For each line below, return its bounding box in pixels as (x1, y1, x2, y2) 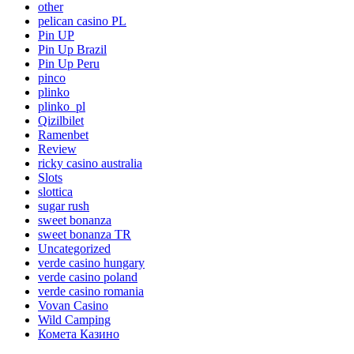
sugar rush (38, 199, 89, 213)
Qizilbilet (38, 114, 84, 128)
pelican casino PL (38, 14, 126, 28)
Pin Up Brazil (38, 43, 107, 57)
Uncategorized (38, 242, 111, 256)
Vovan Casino (38, 299, 108, 313)
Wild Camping (38, 313, 111, 327)
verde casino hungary (38, 256, 145, 270)
